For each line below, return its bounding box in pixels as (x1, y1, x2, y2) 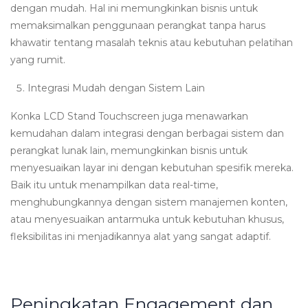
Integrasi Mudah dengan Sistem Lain (27, 81, 210, 94)
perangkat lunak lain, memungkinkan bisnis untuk (10, 144, 247, 157)
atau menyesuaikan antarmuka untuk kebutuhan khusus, (10, 212, 284, 225)
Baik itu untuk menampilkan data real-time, (10, 178, 218, 191)
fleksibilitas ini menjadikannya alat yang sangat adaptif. (10, 230, 271, 243)
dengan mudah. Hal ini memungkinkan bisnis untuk (10, 1, 258, 14)
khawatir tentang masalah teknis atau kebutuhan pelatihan (10, 36, 293, 49)
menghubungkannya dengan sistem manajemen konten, (10, 195, 287, 208)
